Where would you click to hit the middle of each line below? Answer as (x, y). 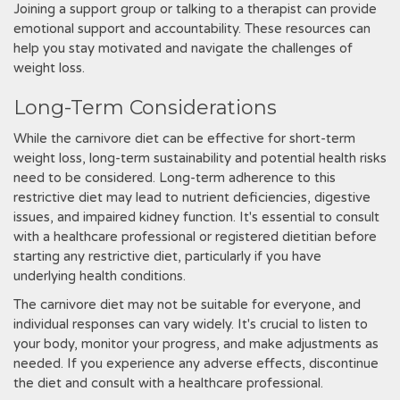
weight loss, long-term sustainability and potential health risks (200, 158)
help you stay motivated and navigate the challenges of (183, 48)
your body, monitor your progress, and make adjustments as (196, 344)
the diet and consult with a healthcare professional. (168, 383)
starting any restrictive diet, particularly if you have (167, 256)
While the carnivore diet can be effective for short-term (184, 138)
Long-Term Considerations (145, 108)
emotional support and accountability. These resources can (192, 29)
